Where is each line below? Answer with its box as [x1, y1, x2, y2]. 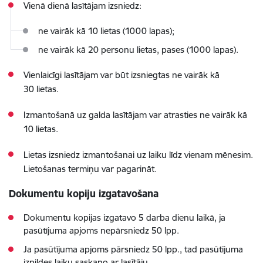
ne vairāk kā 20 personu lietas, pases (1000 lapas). [38, 43, 238, 55]
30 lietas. [23, 83, 59, 95]
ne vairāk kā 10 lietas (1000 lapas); [38, 25, 174, 36]
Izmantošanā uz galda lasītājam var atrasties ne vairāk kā [23, 109, 247, 120]
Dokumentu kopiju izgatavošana [9, 187, 159, 200]
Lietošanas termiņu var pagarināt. [23, 163, 157, 174]
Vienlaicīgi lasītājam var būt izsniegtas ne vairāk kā [23, 69, 220, 80]
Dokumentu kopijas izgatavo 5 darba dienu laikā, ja [23, 211, 225, 223]
